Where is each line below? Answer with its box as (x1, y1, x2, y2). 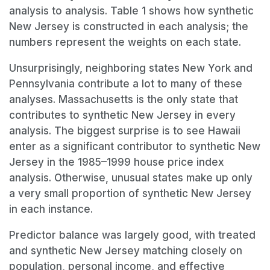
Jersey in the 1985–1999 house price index (9, 155, 224, 168)
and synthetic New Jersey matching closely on (9, 244, 242, 257)
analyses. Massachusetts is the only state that (9, 93, 238, 105)
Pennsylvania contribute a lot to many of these (9, 77, 242, 90)
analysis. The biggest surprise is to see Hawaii (9, 124, 240, 137)
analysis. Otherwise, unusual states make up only (9, 171, 253, 184)
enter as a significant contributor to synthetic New (9, 140, 260, 152)
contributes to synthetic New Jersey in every (9, 108, 236, 121)
